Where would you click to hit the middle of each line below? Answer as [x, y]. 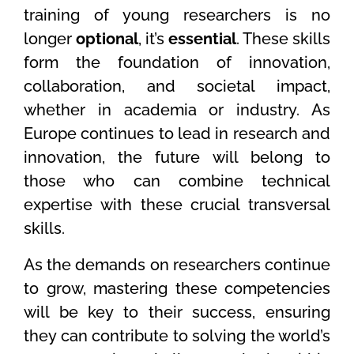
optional [107, 38]
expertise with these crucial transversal [177, 204]
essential [202, 38]
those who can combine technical [177, 181]
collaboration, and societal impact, [177, 86]
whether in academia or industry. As [177, 109]
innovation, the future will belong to [177, 157]
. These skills [283, 38]
